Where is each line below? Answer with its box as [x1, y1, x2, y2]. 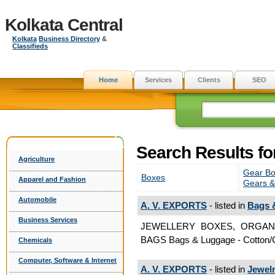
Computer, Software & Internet [18, 257, 117, 264]
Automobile [18, 196, 56, 203]
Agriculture [18, 155, 55, 163]
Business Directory [39, 35, 100, 42]
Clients [197, 76, 220, 83]
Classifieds [12, 42, 48, 50]
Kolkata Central [5, 15, 123, 34]
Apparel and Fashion [18, 176, 86, 183]
